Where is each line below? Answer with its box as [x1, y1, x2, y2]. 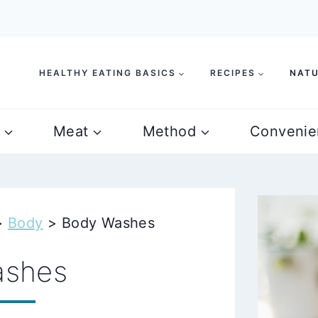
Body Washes [61, 214, 155, 231]
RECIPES [210, 67, 256, 78]
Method [142, 123, 196, 140]
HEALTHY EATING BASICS [39, 67, 176, 78]
